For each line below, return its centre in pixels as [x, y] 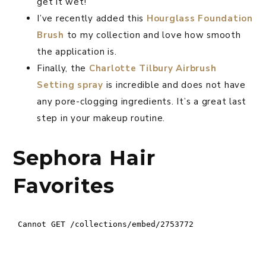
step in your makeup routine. [101, 118]
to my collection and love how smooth [152, 35]
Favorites [64, 186]
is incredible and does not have [174, 85]
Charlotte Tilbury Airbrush [153, 69]
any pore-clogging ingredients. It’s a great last [142, 102]
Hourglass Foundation [199, 19]
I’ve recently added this [92, 19]
